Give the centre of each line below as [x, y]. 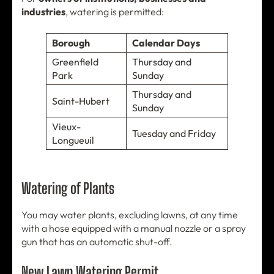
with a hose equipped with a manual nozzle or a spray [134, 228]
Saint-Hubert [80, 101]
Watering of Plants [68, 188]
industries [43, 12]
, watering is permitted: [115, 12]
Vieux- [66, 127]
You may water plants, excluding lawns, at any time [130, 215]
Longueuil [73, 140]
